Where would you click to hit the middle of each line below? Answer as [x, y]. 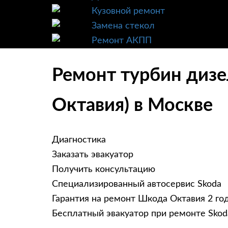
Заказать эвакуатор [93, 155]
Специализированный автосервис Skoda [137, 184]
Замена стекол [123, 26]
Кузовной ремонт [128, 11]
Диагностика [79, 140]
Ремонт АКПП [122, 41]
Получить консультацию [104, 170]
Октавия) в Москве [132, 106]
